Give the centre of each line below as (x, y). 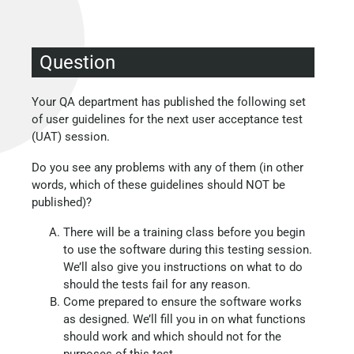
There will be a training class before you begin (184, 232)
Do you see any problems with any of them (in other (168, 167)
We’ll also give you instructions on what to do (183, 267)
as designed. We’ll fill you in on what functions (185, 319)
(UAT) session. (71, 137)
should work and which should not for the (172, 337)
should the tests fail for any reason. (157, 284)
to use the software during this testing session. (188, 250)
